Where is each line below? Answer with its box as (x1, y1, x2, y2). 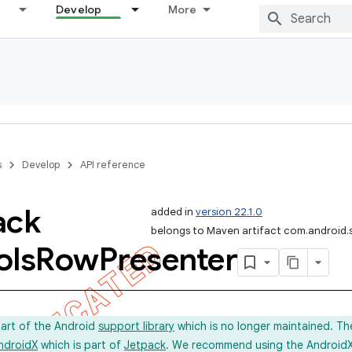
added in (151, 205, 196, 218)
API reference (80, 158, 145, 171)
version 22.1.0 (196, 205, 262, 218)
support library (98, 319, 174, 333)
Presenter (98, 240, 237, 279)
